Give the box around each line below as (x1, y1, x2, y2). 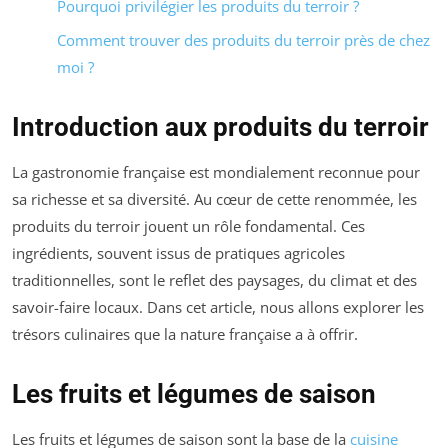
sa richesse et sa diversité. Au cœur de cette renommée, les (12, 189, 417, 210)
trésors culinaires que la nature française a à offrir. (12, 324, 358, 345)
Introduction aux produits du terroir (12, 112, 429, 143)
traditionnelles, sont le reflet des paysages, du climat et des (12, 270, 417, 291)
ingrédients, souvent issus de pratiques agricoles (12, 243, 345, 264)
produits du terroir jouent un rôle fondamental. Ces (12, 216, 365, 237)
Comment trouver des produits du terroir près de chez (57, 30, 430, 51)
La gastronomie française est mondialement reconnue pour (12, 162, 420, 183)
